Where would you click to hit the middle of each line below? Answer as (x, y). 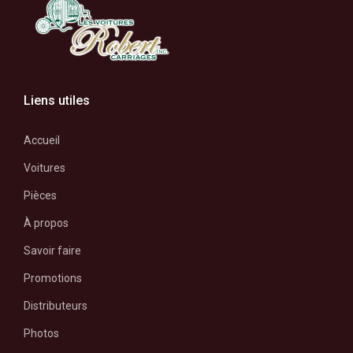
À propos (46, 223)
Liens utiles (57, 101)
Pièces (40, 196)
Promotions (53, 279)
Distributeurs (56, 306)
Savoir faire (52, 251)
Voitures (45, 168)
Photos (41, 334)
